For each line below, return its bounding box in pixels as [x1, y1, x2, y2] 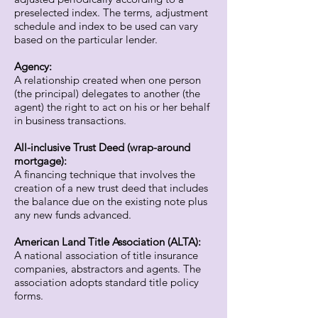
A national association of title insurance [14, 248, 198, 262]
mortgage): [14, 154, 67, 168]
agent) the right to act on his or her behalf [14, 100, 209, 114]
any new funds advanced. [14, 208, 131, 221]
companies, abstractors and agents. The [14, 262, 201, 275]
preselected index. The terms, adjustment [14, 6, 208, 19]
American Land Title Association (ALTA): [14, 235, 201, 248]
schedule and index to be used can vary [14, 19, 198, 33]
